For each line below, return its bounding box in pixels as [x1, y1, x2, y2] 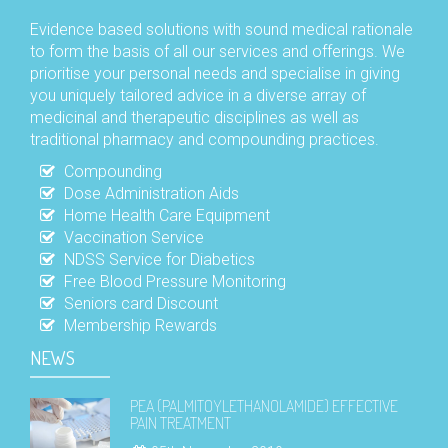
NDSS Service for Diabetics [64, 250, 256, 270]
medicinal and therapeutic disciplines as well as [30, 107, 359, 127]
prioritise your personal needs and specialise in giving [30, 63, 400, 83]
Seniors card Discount [64, 294, 219, 314]
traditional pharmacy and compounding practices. [30, 129, 379, 149]
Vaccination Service [64, 228, 205, 248]
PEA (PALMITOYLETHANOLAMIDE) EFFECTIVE [130, 395, 398, 416]
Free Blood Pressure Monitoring [64, 272, 287, 292]
